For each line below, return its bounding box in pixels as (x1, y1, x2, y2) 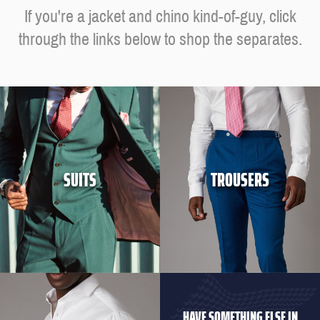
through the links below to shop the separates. (18, 30, 302, 49)
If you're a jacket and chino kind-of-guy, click (24, 7, 296, 26)
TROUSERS (211, 164, 269, 194)
